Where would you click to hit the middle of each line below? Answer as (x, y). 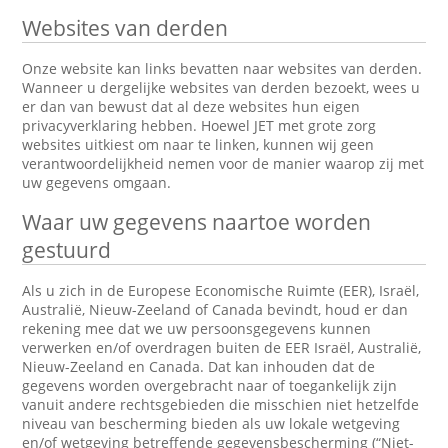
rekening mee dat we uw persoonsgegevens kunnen (197, 328)
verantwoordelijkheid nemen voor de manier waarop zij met (223, 163)
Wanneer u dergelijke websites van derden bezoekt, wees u (221, 87)
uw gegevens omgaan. (97, 182)
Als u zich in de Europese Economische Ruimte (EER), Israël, (221, 290)
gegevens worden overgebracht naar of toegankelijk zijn (210, 385)
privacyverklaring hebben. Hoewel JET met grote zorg (199, 125)
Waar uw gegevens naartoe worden (197, 222)
